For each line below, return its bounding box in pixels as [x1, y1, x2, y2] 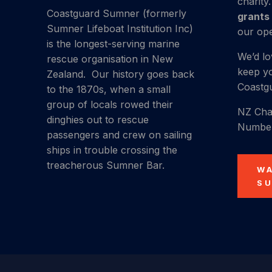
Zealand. [47, 68, 92, 81]
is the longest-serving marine [47, 38, 180, 50]
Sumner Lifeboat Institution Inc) [47, 22, 194, 35]
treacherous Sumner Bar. [47, 159, 165, 172]
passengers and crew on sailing [47, 129, 192, 141]
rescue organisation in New [47, 53, 174, 66]
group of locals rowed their [47, 98, 174, 111]
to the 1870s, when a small [47, 83, 171, 96]
